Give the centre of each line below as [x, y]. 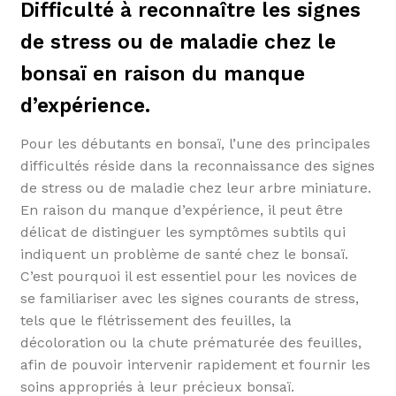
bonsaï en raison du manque [162, 74]
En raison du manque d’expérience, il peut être [181, 210]
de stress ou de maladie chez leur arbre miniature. [195, 188]
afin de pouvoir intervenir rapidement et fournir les [195, 365]
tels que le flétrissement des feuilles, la [156, 321]
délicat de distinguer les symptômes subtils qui [183, 232]
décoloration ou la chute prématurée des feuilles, [190, 343]
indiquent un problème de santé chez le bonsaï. [184, 255]
